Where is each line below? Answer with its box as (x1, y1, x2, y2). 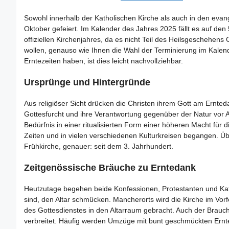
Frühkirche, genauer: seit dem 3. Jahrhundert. (24, 142, 173, 150)
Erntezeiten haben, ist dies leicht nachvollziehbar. (24, 57, 183, 65)
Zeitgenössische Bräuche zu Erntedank (24, 163, 196, 173)
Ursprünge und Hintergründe (24, 77, 150, 87)
